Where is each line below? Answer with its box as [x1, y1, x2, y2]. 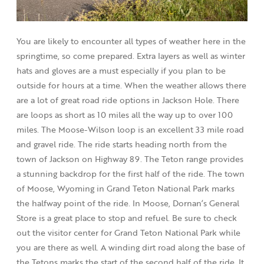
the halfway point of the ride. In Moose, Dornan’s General [16, 196, 239, 209]
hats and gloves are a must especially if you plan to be [16, 64, 226, 77]
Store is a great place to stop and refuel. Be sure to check [16, 211, 237, 224]
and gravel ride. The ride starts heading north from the [16, 137, 227, 150]
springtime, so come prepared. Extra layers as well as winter [16, 49, 245, 62]
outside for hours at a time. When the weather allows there [16, 78, 246, 91]
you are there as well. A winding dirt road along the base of [16, 240, 245, 253]
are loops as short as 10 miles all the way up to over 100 [16, 108, 233, 121]
